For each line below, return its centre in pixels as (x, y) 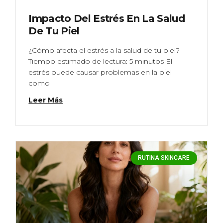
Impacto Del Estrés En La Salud (107, 19)
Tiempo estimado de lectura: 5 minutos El (101, 61)
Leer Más (46, 100)
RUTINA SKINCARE (164, 158)
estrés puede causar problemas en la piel (100, 72)
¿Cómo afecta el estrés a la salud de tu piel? (104, 51)
